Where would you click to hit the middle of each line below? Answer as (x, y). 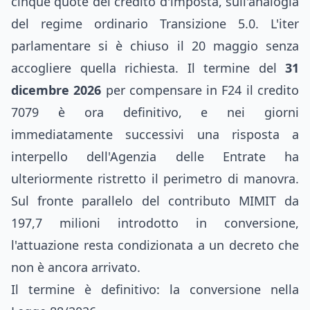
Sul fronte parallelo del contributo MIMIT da (155, 201)
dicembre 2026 (56, 90)
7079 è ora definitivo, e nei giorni (155, 112)
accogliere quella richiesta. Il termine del (148, 68)
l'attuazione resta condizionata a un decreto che (155, 245)
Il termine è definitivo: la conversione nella (155, 289)
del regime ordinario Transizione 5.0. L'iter (155, 24)
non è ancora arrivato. (76, 267)
